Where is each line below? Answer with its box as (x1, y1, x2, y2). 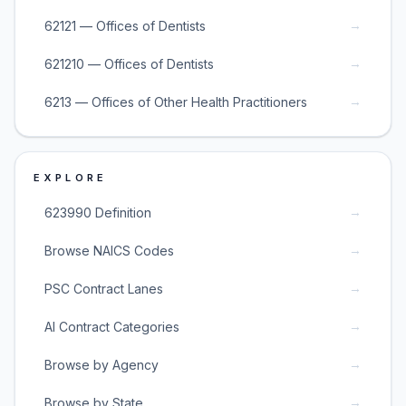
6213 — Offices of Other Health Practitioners (44, 93, 307, 110)
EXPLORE (34, 171, 108, 184)
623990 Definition (44, 204, 151, 220)
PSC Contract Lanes (44, 280, 163, 296)
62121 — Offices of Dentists (44, 17, 206, 34)
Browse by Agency (44, 356, 159, 372)
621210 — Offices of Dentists (44, 55, 214, 72)
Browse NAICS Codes (44, 242, 174, 258)
